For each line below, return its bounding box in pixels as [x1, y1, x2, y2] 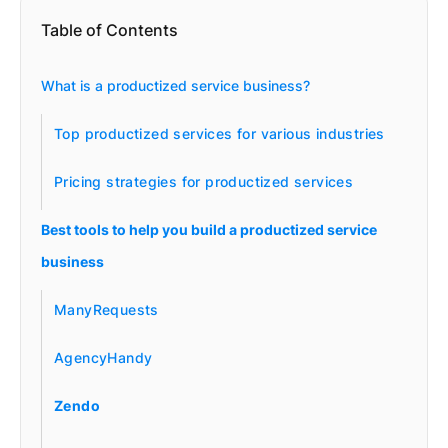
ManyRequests [54, 301, 159, 318]
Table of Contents [41, 20, 178, 40]
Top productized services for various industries [54, 125, 385, 142]
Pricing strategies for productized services [54, 173, 354, 190]
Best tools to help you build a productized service [41, 221, 377, 238]
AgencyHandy [54, 349, 153, 366]
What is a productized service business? [41, 77, 310, 94]
